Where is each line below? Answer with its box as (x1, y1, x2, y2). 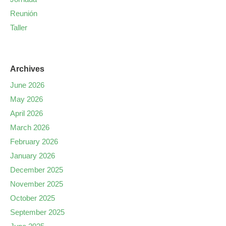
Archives (10, 65, 44, 73)
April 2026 (10, 109, 43, 118)
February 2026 (10, 137, 58, 146)
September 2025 (10, 208, 65, 216)
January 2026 (10, 151, 55, 160)
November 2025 (10, 180, 63, 188)
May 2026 (10, 95, 43, 103)
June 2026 (10, 81, 44, 89)
